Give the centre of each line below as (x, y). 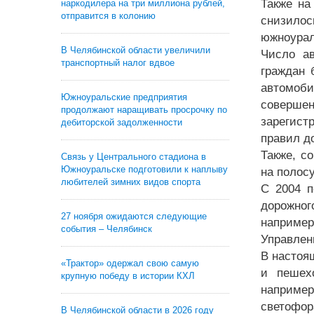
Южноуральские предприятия (124, 97)
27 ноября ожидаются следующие (134, 216)
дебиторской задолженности (122, 122)
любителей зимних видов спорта (131, 182)
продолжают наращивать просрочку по (144, 110)
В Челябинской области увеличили (136, 50)
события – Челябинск (107, 229)
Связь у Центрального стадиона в (134, 157)
